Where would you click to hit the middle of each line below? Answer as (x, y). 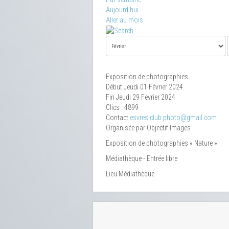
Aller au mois (124, 20)
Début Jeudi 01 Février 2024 (144, 87)
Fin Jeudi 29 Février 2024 (141, 97)
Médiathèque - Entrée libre (142, 159)
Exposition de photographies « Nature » (162, 143)
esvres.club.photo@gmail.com (173, 118)
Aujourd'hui (122, 10)
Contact (118, 118)
